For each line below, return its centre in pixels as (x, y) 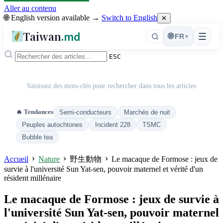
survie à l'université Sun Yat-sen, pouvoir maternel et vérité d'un (104, 169)
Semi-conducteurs (86, 112)
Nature (49, 159)
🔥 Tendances (35, 112)
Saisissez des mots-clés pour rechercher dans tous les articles (111, 86)
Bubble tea (38, 137)
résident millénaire (33, 178)
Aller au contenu (30, 8)
